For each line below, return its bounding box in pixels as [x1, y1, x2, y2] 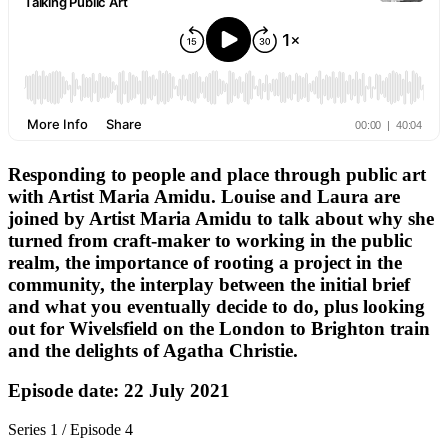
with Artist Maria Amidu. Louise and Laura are [8, 185, 400, 207]
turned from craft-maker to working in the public [8, 229, 412, 251]
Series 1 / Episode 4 [8, 421, 133, 439]
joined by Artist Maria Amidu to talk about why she [8, 207, 434, 229]
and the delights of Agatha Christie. [8, 339, 298, 361]
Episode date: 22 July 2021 [8, 380, 230, 402]
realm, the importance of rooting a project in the [8, 251, 402, 273]
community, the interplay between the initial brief [8, 273, 410, 295]
